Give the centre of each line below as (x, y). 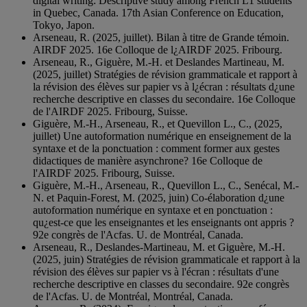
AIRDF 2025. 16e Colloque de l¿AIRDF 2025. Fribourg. (158, 50)
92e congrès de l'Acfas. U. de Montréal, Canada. (138, 235)
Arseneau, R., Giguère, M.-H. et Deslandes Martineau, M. (159, 62)
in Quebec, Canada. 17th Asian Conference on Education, (158, 13)
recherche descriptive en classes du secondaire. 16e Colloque (164, 99)
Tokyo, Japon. (64, 25)
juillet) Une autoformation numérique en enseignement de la (162, 136)
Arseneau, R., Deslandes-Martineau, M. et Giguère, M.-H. (159, 247)
